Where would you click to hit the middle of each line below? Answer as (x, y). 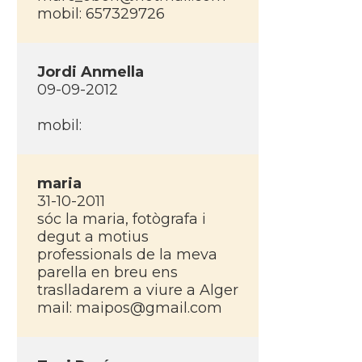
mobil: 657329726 (101, 14)
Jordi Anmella (90, 72)
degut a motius (93, 237)
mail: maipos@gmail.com (129, 308)
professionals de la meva (127, 255)
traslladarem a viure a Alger (137, 290)
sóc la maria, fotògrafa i (121, 219)
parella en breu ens (107, 272)
